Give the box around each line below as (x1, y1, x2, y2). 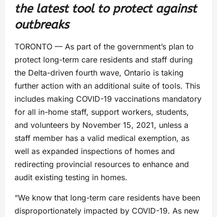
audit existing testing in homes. (15, 172, 127, 183)
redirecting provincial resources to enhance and (15, 159, 189, 170)
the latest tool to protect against (15, 2, 197, 16)
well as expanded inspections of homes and (15, 146, 175, 156)
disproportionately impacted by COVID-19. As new (15, 206, 199, 216)
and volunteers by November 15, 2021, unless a (15, 120, 188, 130)
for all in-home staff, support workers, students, (15, 107, 189, 117)
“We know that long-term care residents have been (15, 193, 200, 203)
